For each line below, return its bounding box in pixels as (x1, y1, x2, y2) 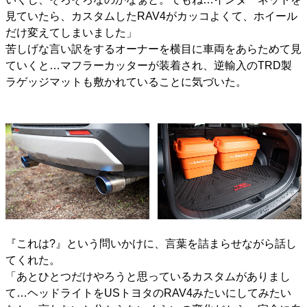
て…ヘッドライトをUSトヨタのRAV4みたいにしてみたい (5, 286, 291, 299)
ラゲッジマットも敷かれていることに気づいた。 (5, 75, 247, 88)
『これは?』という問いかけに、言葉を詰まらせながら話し (5, 237, 297, 249)
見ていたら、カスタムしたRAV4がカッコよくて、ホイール (5, 10, 297, 22)
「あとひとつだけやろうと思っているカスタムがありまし (5, 270, 291, 282)
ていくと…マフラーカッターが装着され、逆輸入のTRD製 (5, 59, 292, 71)
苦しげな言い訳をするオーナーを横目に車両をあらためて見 (5, 42, 302, 55)
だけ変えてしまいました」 (5, 26, 137, 38)
